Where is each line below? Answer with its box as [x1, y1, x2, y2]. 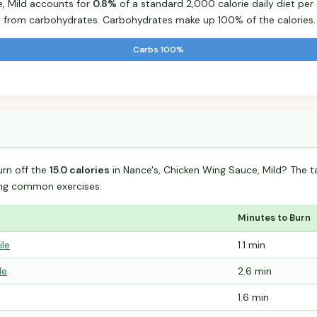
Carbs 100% [133, 44, 184, 56]
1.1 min [238, 238, 265, 252]
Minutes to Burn [238, 212, 311, 224]
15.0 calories [50, 163, 110, 177]
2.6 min [238, 265, 272, 278]
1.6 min [238, 291, 269, 304]
